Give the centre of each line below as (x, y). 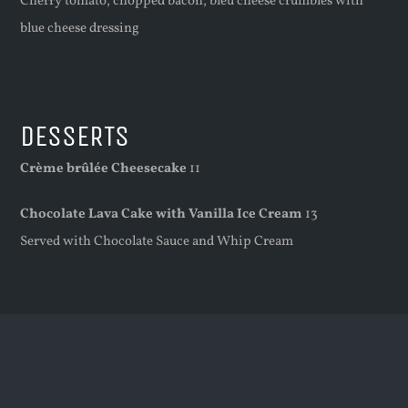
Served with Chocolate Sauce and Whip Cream (157, 241)
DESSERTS (75, 136)
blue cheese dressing (80, 28)
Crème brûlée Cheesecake (104, 168)
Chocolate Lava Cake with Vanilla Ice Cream (162, 214)
